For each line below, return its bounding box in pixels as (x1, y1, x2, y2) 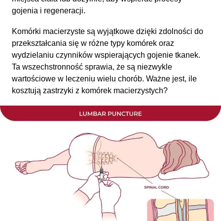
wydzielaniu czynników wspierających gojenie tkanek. (12, 51, 200, 59)
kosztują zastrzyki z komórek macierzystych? (12, 86, 168, 95)
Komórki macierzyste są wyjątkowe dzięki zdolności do (12, 27, 203, 36)
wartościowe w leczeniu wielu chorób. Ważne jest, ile (12, 74, 197, 83)
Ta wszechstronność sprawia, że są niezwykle (12, 63, 172, 71)
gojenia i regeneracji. (12, 6, 85, 15)
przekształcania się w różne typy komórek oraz (12, 39, 174, 47)
